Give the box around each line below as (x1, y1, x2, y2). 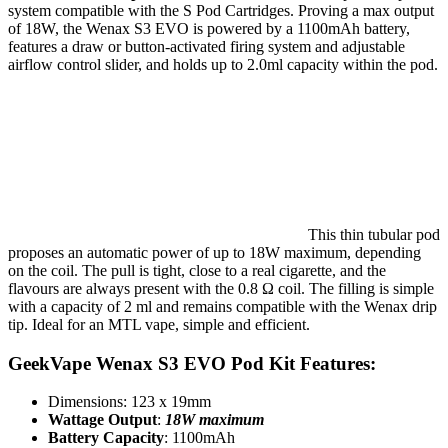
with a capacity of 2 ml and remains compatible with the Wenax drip (8, 297, 437, 315)
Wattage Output (48, 411, 157, 429)
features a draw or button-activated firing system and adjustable (8, 37, 405, 55)
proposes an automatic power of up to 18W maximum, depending (8, 243, 421, 261)
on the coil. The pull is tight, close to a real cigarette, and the (8, 261, 386, 279)
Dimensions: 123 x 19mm (48, 393, 211, 411)
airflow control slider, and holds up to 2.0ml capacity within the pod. (8, 55, 438, 73)
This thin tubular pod (308, 225, 440, 243)
